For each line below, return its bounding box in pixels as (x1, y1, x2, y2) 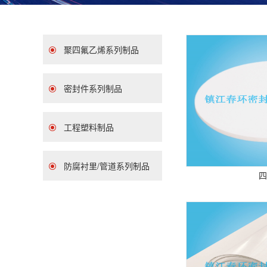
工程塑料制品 (64, 121, 114, 133)
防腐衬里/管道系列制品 (64, 160, 150, 172)
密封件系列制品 (64, 82, 122, 94)
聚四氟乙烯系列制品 (64, 44, 139, 55)
